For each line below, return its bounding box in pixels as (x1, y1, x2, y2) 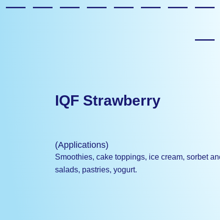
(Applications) (55, 140, 109, 150)
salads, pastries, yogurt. (55, 165, 137, 174)
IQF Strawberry (55, 92, 161, 109)
